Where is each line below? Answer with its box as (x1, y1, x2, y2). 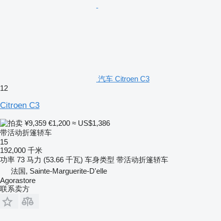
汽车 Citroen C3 (98, 74, 149, 83)
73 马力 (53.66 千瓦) (17, 155, 83, 164)
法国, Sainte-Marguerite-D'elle (11, 166, 107, 175)
